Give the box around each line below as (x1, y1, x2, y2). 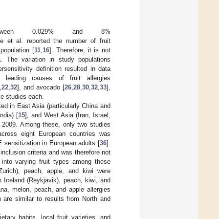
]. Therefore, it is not (49, 46, 111, 54)
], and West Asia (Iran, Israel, (25, 111, 110, 119)
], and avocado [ (17, 83, 65, 91)
